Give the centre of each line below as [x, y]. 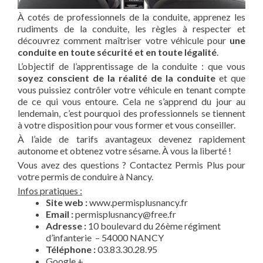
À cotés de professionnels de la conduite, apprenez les [131, 16]
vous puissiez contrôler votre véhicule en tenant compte [131, 89]
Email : [60, 214]
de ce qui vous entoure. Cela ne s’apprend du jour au [131, 101]
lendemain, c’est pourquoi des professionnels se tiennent [131, 113]
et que [230, 77]
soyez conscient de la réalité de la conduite [117, 77]
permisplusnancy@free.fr [125, 214]
